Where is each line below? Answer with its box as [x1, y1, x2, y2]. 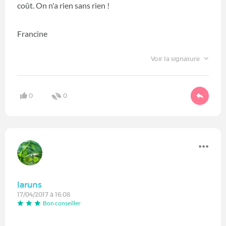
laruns [17, 180, 42, 190]
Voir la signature [150, 54, 201, 63]
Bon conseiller [43, 199, 81, 207]
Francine [17, 28, 47, 38]
